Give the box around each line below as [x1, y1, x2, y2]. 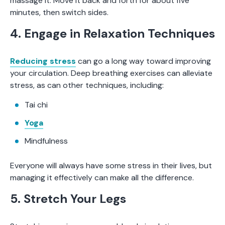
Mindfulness [25, 135, 68, 146]
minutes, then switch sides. [10, 7, 110, 18]
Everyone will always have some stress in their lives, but [10, 160, 212, 171]
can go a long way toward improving [76, 55, 211, 66]
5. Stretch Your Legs [10, 190, 126, 206]
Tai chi [25, 99, 48, 110]
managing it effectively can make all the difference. [10, 172, 196, 183]
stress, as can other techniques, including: [10, 79, 166, 90]
